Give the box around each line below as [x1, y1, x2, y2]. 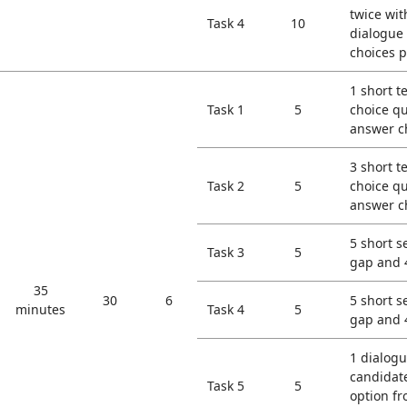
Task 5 [207, 377, 244, 394]
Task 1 [207, 101, 244, 118]
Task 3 [207, 243, 244, 261]
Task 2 [207, 177, 244, 194]
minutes [15, 301, 65, 318]
